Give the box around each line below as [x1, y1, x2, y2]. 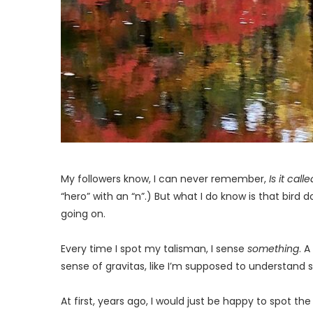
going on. [61, 207, 105, 221]
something [247, 242, 299, 256]
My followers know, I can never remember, [61, 172, 269, 186]
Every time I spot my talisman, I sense [61, 242, 247, 256]
